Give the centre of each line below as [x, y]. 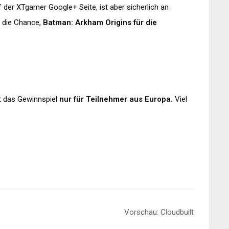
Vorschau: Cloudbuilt [159, 212]
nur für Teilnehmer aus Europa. [115, 99]
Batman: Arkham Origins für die [100, 22]
